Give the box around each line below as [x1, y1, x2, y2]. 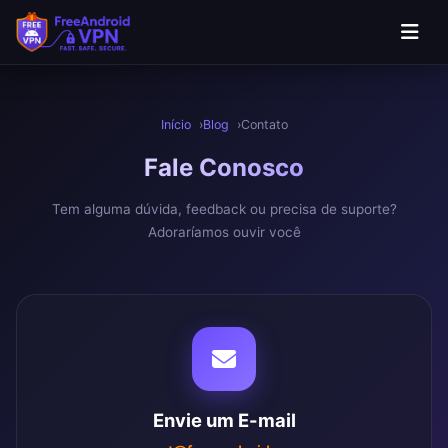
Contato [240, 117, 288, 132]
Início [160, 117, 191, 132]
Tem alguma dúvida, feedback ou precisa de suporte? [51, 201, 397, 217]
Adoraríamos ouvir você [147, 224, 301, 240]
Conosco [199, 153, 304, 182]
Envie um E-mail [152, 409, 296, 431]
